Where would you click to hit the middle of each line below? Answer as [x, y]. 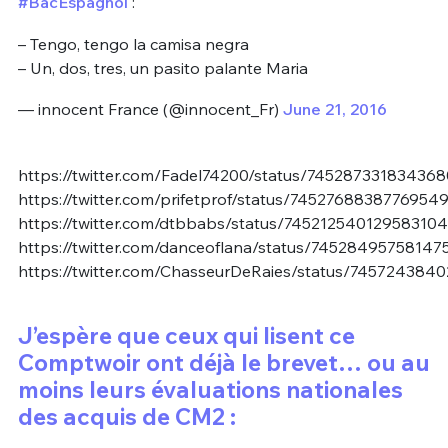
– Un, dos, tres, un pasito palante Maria [162, 67]
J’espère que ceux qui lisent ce [186, 336]
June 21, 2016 [334, 109]
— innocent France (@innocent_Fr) [150, 109]
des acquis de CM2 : [126, 417]
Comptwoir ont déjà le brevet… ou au [223, 363]
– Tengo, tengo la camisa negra [133, 43]
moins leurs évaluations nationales [210, 390]
